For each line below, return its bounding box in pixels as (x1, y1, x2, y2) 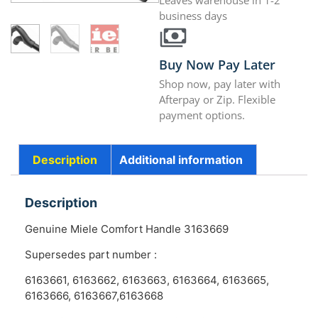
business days (159, 9, 227, 23)
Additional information (119, 152, 243, 167)
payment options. (159, 108, 245, 123)
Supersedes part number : (25, 248, 157, 262)
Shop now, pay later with (159, 77, 280, 92)
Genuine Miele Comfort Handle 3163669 (25, 221, 229, 236)
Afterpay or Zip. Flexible (159, 92, 275, 107)
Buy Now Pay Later (159, 56, 275, 74)
